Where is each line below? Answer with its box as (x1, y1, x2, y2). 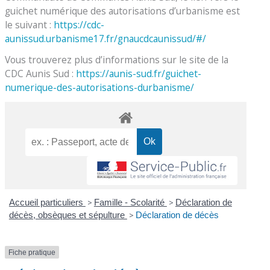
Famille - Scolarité (93, 196, 167, 207)
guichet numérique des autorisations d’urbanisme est (5, 4, 240, 18)
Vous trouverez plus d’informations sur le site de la (5, 52, 229, 66)
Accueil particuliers (8, 196, 86, 207)
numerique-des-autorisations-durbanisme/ (5, 80, 195, 94)
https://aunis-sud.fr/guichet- (76, 66, 202, 80)
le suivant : (5, 18, 54, 32)
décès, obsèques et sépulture (8, 209, 127, 220)
